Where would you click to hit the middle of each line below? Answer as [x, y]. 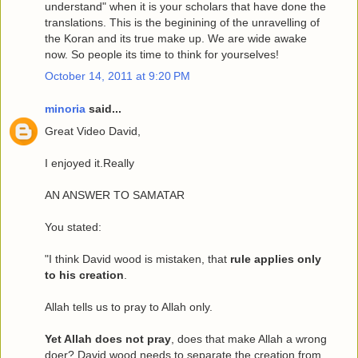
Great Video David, [93, 131]
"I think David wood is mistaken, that [137, 259]
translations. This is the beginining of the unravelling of [182, 22]
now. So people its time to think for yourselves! [162, 54]
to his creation [84, 274]
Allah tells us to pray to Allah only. [129, 306]
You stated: [73, 227]
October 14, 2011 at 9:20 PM [117, 76]
